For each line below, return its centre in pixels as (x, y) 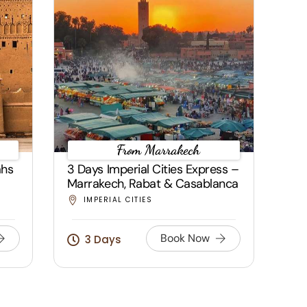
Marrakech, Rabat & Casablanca (152, 184)
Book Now (185, 238)
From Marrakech (159, 150)
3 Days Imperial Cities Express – (153, 169)
